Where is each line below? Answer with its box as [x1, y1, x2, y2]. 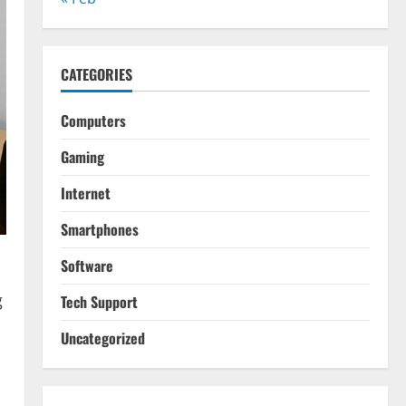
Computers [60, 109, 126, 131]
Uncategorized [60, 326, 145, 349]
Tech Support [60, 290, 138, 313]
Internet [60, 181, 111, 204]
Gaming [60, 145, 104, 168]
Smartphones [60, 217, 139, 240]
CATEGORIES [60, 63, 132, 85]
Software [60, 254, 113, 276]
